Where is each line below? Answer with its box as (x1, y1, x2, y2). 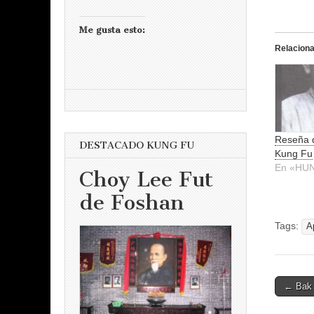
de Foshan (79, 189, 184, 215)
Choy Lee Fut (79, 166, 213, 192)
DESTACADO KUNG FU (79, 139, 194, 152)
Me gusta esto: (79, 25, 145, 36)
